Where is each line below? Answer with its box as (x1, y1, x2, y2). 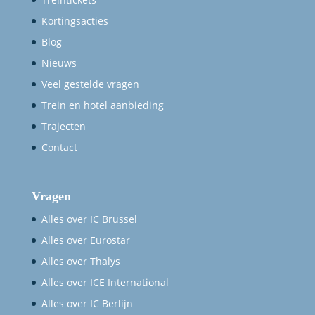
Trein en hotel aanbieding (41, 98, 164, 112)
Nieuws (41, 56, 77, 70)
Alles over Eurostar (41, 233, 130, 247)
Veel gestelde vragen (41, 77, 139, 91)
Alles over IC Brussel (41, 212, 137, 226)
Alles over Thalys (41, 255, 120, 269)
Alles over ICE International (41, 276, 169, 290)
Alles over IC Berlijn (41, 297, 133, 311)
